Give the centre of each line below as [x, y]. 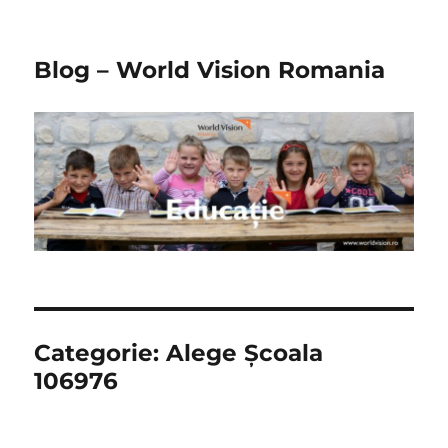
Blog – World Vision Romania [210, 70]
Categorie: [100, 353]
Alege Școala [245, 353]
